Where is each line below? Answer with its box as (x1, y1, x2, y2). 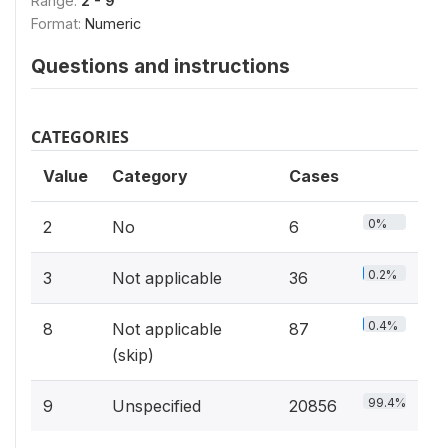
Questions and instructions (31, 53, 290, 78)
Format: (31, 14, 85, 32)
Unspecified (112, 395, 201, 416)
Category (112, 165, 188, 186)
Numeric (85, 14, 141, 32)
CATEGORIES (31, 125, 129, 148)
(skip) (112, 344, 154, 365)
